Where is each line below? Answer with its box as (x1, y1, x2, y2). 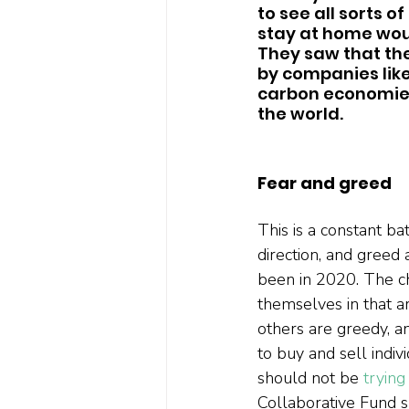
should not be (257, 366, 363, 389)
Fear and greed (257, 171, 392, 194)
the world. (257, 101, 351, 125)
